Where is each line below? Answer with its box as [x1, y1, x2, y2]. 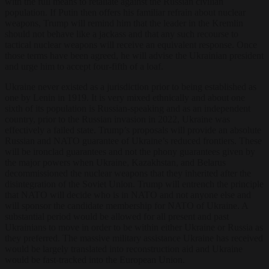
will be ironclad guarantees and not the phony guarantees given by [5, 146, 255, 157]
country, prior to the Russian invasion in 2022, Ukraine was [5, 113, 230, 124]
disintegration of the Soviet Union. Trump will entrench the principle [5, 178, 264, 189]
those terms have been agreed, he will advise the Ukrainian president [5, 50, 264, 61]
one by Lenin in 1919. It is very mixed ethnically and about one [5, 92, 245, 103]
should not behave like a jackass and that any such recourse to [5, 28, 238, 39]
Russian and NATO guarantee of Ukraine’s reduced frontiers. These [5, 135, 262, 146]
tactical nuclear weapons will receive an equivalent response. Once [5, 39, 257, 50]
